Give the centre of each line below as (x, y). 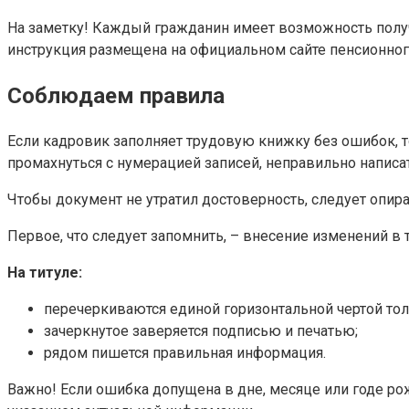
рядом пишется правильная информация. (185, 353)
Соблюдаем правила (116, 96)
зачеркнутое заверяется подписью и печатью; (201, 331)
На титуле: (45, 273)
